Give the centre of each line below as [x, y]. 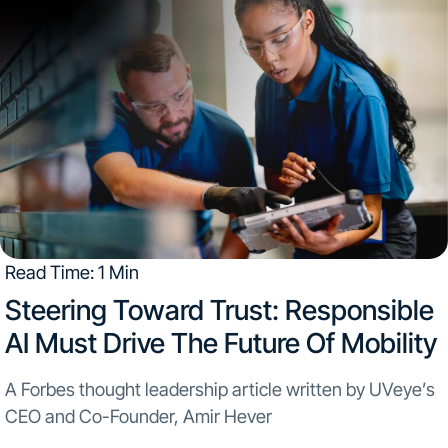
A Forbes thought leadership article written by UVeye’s [219, 389]
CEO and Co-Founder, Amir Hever [138, 416]
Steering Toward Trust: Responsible [219, 310]
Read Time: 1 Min [71, 271]
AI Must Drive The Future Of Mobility [220, 343]
